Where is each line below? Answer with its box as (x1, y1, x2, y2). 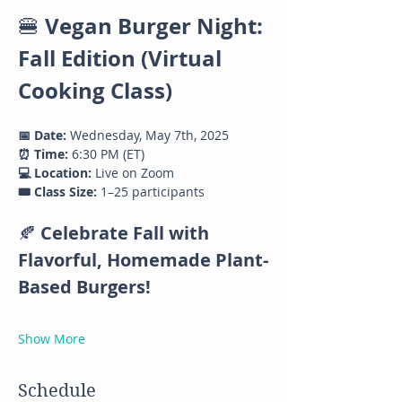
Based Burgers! (18, 275, 151, 300)
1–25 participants (97, 183, 205, 201)
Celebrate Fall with (40, 221, 214, 246)
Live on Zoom (92, 164, 174, 182)
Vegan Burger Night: (45, 11, 268, 42)
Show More (18, 330, 85, 348)
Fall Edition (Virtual (18, 43, 227, 74)
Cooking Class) (18, 75, 172, 107)
